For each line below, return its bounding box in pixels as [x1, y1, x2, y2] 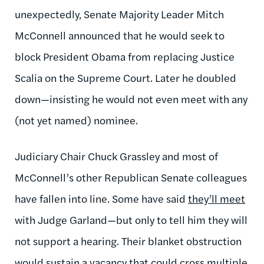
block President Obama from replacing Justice [15, 48, 235, 64]
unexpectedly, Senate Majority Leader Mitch [15, 6, 224, 21]
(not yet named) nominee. [15, 112, 138, 127]
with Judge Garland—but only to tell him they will [15, 212, 247, 227]
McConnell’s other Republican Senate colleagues [15, 169, 247, 184]
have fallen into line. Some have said [15, 190, 188, 206]
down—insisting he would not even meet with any [15, 91, 247, 106]
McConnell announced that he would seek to [15, 27, 225, 42]
